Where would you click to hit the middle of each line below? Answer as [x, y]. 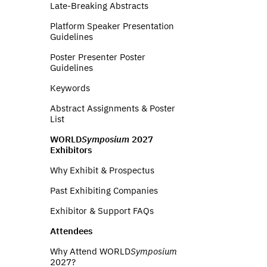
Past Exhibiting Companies [104, 190]
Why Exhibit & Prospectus [102, 170]
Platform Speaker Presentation [112, 26]
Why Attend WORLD [90, 251]
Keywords [70, 88]
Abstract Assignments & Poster [113, 108]
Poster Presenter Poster [98, 57]
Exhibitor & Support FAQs [102, 211]
